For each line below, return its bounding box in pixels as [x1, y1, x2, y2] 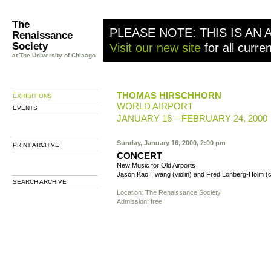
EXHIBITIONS [13, 93, 52, 99]
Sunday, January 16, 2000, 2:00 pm [117, 139, 226, 146]
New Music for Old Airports [117, 162, 195, 169]
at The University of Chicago [12, 52, 96, 59]
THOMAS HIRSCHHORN [117, 90, 221, 100]
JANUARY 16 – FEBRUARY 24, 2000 [117, 113, 267, 123]
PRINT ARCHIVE [13, 142, 59, 148]
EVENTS [13, 105, 38, 111]
